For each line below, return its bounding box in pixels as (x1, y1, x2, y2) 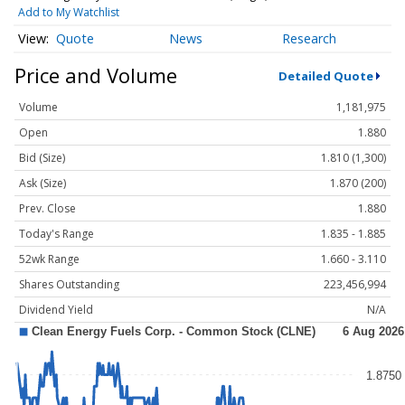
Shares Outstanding (19, 277, 119, 293)
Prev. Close (19, 201, 76, 217)
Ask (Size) (19, 175, 66, 192)
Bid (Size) (19, 150, 65, 166)
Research (282, 30, 337, 48)
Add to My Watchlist (17, 4, 119, 20)
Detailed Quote (278, 67, 373, 84)
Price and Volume (14, 61, 177, 89)
